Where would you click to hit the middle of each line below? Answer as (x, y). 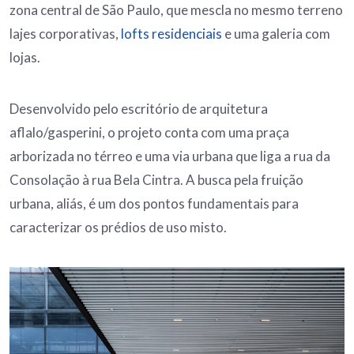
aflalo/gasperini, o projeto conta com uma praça (149, 133)
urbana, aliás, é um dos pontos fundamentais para (154, 204)
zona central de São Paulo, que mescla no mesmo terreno (176, 10)
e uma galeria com (276, 34)
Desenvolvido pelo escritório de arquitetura (139, 109)
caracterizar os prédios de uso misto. (119, 228)
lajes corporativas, (65, 34)
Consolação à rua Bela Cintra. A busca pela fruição (156, 180)
